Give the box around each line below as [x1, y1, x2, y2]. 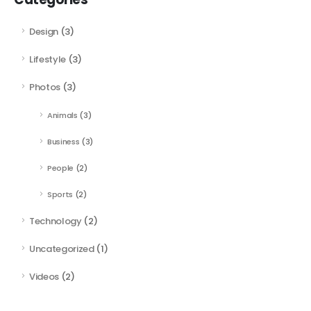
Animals [47, 110, 78, 121]
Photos [29, 80, 61, 94]
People [47, 162, 74, 174]
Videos [29, 270, 60, 284]
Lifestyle [29, 52, 67, 66]
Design [29, 24, 59, 38]
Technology [29, 215, 82, 228]
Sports [47, 189, 74, 201]
